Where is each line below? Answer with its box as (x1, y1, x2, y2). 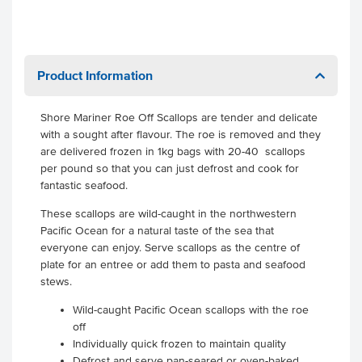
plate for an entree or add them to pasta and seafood (40, 259, 305, 271)
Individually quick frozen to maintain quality (73, 338, 286, 350)
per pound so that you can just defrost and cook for (40, 162, 299, 175)
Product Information (37, 68, 153, 82)
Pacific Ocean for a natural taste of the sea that (40, 225, 274, 237)
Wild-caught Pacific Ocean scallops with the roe (73, 304, 309, 316)
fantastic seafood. (40, 179, 131, 192)
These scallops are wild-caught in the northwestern (40, 208, 297, 220)
